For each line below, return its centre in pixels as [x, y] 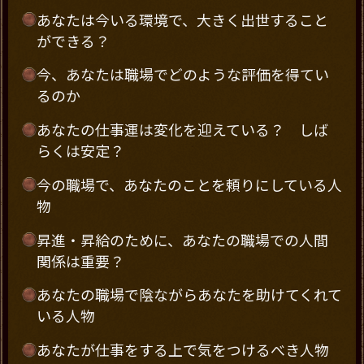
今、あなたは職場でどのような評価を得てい [182, 74]
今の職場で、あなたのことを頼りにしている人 [189, 184]
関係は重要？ [80, 260]
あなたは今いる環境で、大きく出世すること [182, 19]
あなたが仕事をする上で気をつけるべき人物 [182, 350]
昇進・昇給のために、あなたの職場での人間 [182, 239]
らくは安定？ [80, 151]
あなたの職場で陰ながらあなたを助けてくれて [189, 295]
